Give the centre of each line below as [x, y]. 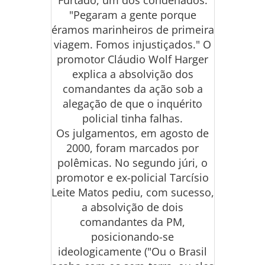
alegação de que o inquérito [132, 104]
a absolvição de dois [132, 207]
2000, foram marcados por [132, 148]
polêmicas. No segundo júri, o [132, 163]
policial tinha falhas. [132, 118]
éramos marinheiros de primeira [132, 30]
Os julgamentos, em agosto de [132, 133]
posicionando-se [132, 237]
